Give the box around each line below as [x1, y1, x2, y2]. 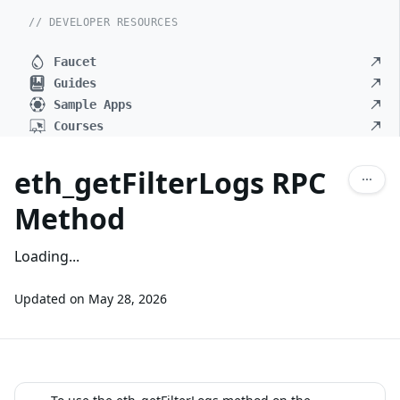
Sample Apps [54, 97, 132, 112]
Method [14, 199, 125, 237]
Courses [54, 119, 104, 133]
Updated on [14, 290, 85, 307]
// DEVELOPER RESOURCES [29, 16, 179, 29]
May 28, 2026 [88, 290, 167, 307]
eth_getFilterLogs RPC [14, 163, 326, 202]
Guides [54, 76, 96, 90]
